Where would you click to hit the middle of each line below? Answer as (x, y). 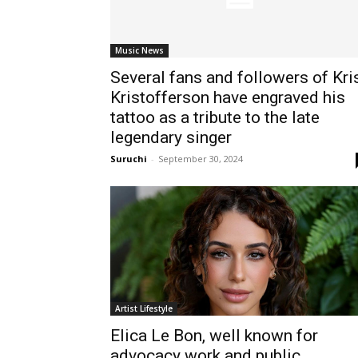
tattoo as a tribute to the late (215, 117)
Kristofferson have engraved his (228, 97)
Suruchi (129, 158)
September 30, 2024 (201, 158)
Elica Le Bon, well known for (214, 335)
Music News (139, 50)
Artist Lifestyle (144, 308)
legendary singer (171, 137)
